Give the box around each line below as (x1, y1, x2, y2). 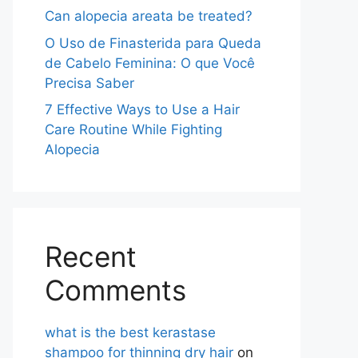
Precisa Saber (45, 74, 134, 91)
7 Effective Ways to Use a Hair (45, 101, 240, 117)
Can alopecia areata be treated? (45, 8, 253, 24)
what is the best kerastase (45, 324, 216, 340)
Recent (45, 240, 137, 273)
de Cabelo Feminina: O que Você (45, 54, 255, 71)
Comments (45, 273, 186, 307)
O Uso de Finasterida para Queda (45, 34, 261, 51)
